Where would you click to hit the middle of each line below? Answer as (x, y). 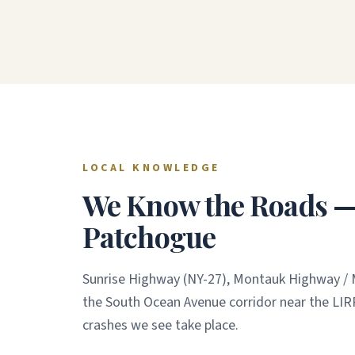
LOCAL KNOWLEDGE (151, 168)
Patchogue (149, 236)
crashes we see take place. (160, 325)
